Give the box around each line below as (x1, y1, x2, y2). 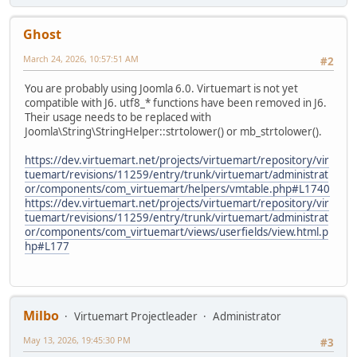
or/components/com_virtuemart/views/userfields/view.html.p (25, 225, 328, 240)
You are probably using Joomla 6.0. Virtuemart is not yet (25, 81, 298, 96)
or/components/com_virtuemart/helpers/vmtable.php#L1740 (25, 182, 330, 197)
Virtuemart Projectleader (74, 309, 198, 324)
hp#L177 (25, 239, 69, 254)
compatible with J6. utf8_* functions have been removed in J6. (25, 96, 327, 111)
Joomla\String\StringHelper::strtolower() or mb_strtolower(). (25, 124, 322, 139)
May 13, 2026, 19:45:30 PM (23, 334, 131, 347)
